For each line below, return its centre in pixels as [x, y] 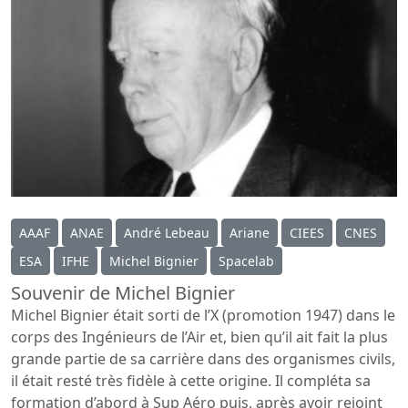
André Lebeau [167, 233]
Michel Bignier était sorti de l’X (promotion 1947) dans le [203, 316]
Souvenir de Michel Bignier [123, 293]
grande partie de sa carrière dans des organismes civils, [203, 359]
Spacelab [246, 261]
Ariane [250, 233]
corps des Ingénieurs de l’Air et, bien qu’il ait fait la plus [199, 337]
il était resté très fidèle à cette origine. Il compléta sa [191, 381]
